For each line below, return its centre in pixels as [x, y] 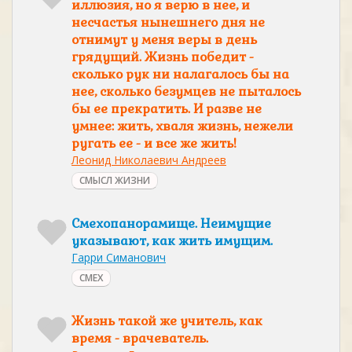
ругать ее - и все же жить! [154, 143]
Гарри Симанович [119, 257]
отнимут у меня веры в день [164, 40]
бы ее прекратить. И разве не [167, 109]
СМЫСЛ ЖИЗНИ [115, 180]
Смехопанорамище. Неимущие [171, 224]
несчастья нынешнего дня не [168, 22]
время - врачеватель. [140, 338]
